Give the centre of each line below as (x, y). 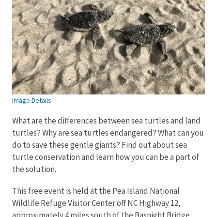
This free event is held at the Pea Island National (96, 191)
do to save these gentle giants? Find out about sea (100, 145)
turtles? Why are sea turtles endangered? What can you (108, 132)
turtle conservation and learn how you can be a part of (106, 157)
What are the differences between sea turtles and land (106, 120)
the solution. (34, 169)
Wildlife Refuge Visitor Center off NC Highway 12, (96, 203)
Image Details (32, 100)
